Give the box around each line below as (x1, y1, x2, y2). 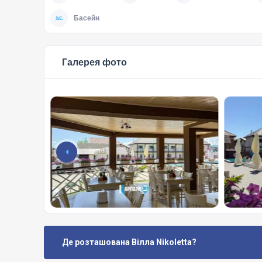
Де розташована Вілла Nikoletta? (62, 237, 196, 247)
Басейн (74, 13, 99, 22)
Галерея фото (62, 56, 127, 67)
